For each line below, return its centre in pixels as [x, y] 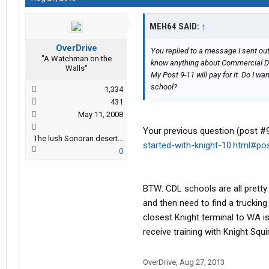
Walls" [76, 68]
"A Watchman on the [76, 59]
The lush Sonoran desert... [78, 139]
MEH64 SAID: [175, 27]
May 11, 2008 [101, 115]
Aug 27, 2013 [202, 262]
